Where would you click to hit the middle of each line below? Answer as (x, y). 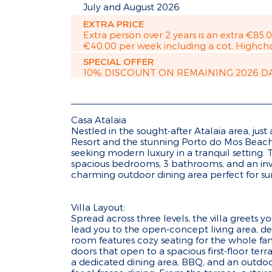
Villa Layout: (98, 207)
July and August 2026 (131, 7)
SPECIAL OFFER (119, 61)
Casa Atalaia (99, 120)
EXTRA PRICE (114, 24)
